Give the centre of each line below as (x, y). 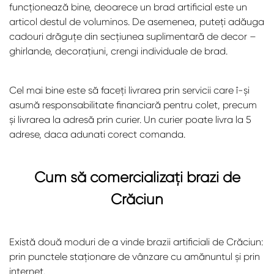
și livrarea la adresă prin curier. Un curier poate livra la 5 (130, 120)
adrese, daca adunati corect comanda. (97, 135)
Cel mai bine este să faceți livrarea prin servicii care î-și (129, 91)
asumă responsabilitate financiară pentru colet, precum (133, 105)
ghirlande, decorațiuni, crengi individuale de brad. (118, 51)
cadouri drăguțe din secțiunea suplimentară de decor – (133, 37)
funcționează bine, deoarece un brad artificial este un (128, 7)
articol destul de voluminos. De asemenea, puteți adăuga (137, 22)
